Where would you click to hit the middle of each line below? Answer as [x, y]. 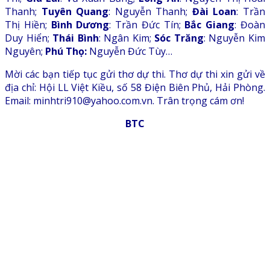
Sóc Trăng [179, 38]
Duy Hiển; [29, 38]
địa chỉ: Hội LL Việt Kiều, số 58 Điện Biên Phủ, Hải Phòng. [135, 88]
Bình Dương [80, 25]
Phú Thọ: [66, 52]
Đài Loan [214, 12]
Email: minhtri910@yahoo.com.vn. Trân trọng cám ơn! [124, 101]
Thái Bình [76, 38]
